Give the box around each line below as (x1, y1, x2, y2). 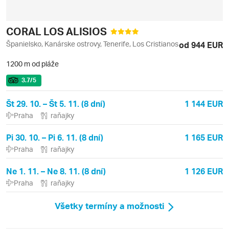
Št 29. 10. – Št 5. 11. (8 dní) (6, 98, 105, 109)
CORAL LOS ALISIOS (6, 25, 109, 38)
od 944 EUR (179, 39, 223, 51)
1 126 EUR (185, 166, 223, 177)
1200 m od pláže (6, 59, 59, 68)
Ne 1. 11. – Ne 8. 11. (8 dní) (6, 166, 106, 177)
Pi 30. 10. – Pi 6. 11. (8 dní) (6, 132, 103, 143)
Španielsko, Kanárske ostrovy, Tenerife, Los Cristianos (6, 39, 178, 49)
